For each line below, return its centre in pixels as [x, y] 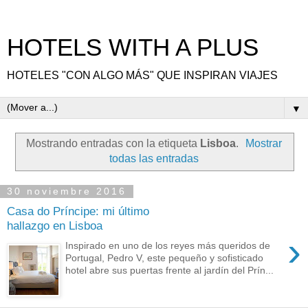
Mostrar [264, 143]
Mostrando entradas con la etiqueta [113, 143]
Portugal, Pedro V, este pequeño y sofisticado [165, 257]
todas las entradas [154, 158]
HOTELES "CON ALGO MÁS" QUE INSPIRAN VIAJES [142, 75]
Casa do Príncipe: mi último [78, 211]
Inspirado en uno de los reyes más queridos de [168, 245]
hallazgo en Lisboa [55, 226]
